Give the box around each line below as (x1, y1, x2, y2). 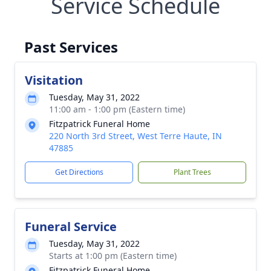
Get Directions (54, 167, 103, 177)
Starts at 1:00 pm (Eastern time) (49, 250, 177, 261)
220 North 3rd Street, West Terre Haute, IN (49, 130, 222, 142)
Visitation (25, 72, 83, 88)
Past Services (24, 37, 118, 57)
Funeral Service (25, 218, 117, 235)
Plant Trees (173, 167, 211, 177)
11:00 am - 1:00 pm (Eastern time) (49, 103, 185, 115)
